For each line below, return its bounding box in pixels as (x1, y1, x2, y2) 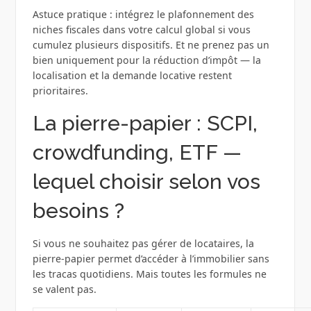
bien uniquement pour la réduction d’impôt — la (32, 53, 261, 67)
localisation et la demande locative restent (32, 69, 232, 83)
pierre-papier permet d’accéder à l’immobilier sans (32, 252, 269, 266)
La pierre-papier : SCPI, (32, 111, 258, 136)
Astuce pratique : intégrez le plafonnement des (32, 8, 254, 22)
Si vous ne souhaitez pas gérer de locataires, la (32, 237, 254, 251)
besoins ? (32, 199, 124, 224)
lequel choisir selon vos (32, 169, 260, 194)
